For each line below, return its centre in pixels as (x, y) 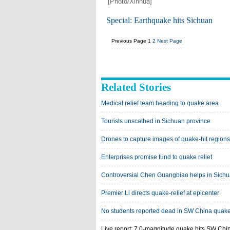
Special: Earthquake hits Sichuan (159, 20)
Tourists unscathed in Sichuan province (156, 121)
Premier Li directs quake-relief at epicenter (160, 193)
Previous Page (129, 41)
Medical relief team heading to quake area (160, 103)
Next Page (170, 41)
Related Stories (136, 87)
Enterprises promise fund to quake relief (157, 157)
